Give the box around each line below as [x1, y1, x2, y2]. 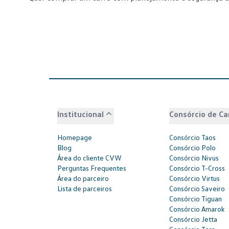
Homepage [57, 133, 92, 142]
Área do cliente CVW [57, 153, 122, 162]
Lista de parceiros [57, 184, 112, 193]
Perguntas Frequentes [57, 164, 126, 172]
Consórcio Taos [169, 133, 216, 142]
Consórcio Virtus [169, 174, 220, 182]
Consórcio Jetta [169, 215, 218, 223]
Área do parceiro [57, 174, 109, 182]
